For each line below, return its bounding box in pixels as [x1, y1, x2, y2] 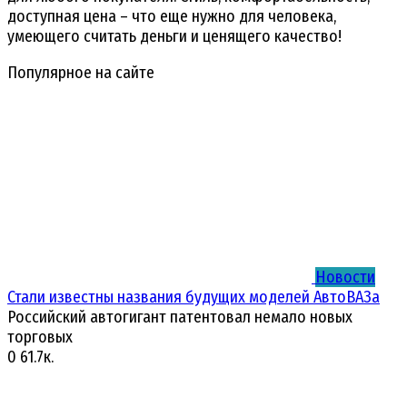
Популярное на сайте [7, 62, 154, 83]
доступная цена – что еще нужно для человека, [7, 5, 336, 26]
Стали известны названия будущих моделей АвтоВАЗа [7, 286, 380, 307]
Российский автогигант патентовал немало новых [7, 306, 352, 327]
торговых [7, 326, 73, 347]
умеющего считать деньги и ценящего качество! [7, 25, 342, 46]
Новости [315, 266, 375, 287]
